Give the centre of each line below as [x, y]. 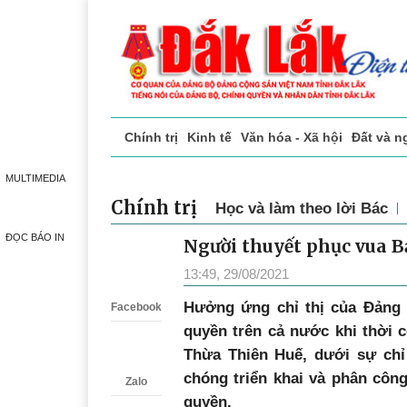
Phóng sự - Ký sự [331, 176]
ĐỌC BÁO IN [35, 237]
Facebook [136, 308]
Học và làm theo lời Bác [302, 208]
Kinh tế [209, 138]
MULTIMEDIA [35, 178]
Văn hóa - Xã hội [292, 138]
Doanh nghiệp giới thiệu [191, 176]
